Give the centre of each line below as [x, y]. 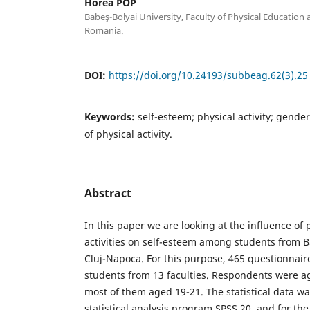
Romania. [104, 30]
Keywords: [111, 116]
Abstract [108, 193]
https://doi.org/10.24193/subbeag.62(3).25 [208, 75]
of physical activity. [128, 134]
